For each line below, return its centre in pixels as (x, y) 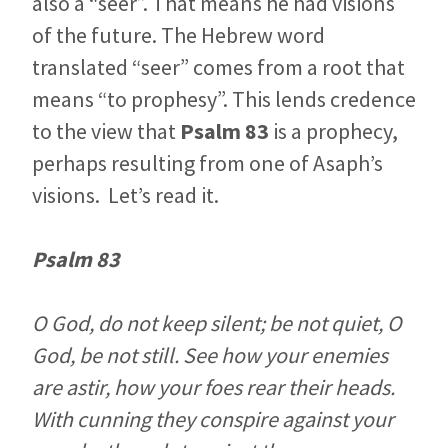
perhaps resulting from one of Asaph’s (207, 163)
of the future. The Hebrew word (178, 35)
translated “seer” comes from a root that (218, 67)
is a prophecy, (333, 131)
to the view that (106, 131)
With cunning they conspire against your (213, 419)
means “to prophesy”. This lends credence (224, 99)
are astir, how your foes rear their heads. (213, 387)
